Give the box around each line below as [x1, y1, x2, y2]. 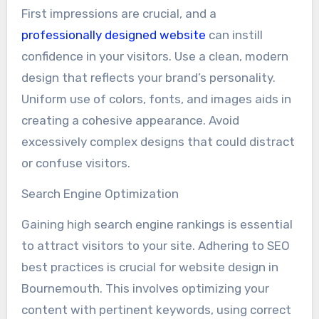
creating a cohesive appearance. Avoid [21, 113, 239, 127]
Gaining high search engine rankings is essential [21, 216, 293, 231]
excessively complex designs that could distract [21, 134, 295, 149]
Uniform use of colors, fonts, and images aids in [21, 91, 291, 106]
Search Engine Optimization [21, 186, 179, 201]
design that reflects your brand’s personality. [21, 70, 276, 85]
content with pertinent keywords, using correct [21, 302, 291, 317]
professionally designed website [21, 27, 206, 42]
